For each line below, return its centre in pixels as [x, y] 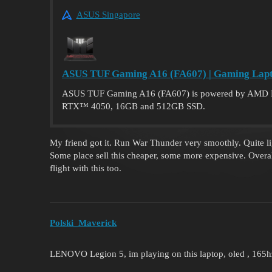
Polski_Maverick [83, 223]
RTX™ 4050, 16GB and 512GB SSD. [134, 107]
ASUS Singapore [108, 15]
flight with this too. [86, 168]
